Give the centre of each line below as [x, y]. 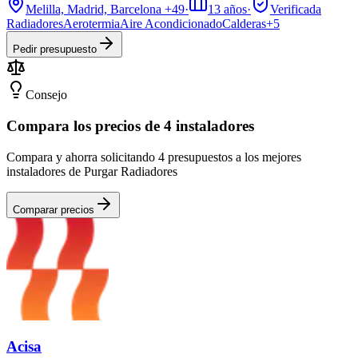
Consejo [46, 95]
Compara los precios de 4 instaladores [130, 125]
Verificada [296, 10]
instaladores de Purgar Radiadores [92, 171]
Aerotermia [91, 24]
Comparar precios [54, 209]
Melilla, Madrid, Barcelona [93, 10]
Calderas [244, 24]
